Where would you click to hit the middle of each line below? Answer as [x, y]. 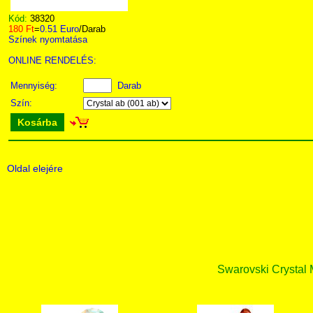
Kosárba [37, 122]
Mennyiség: [35, 86]
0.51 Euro [59, 29]
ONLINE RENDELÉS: [52, 60]
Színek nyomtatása [48, 39]
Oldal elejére [35, 168]
